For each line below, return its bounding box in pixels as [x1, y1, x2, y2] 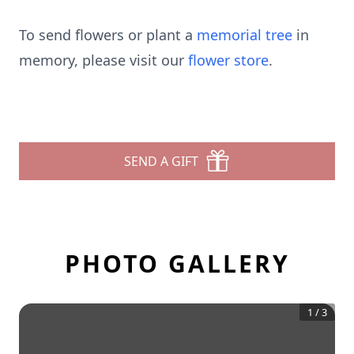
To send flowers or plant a [19, 25, 197, 44]
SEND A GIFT [124, 153, 198, 170]
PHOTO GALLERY [64, 247, 290, 280]
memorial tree [197, 25, 292, 44]
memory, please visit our [19, 51, 188, 70]
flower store [188, 51, 269, 70]
